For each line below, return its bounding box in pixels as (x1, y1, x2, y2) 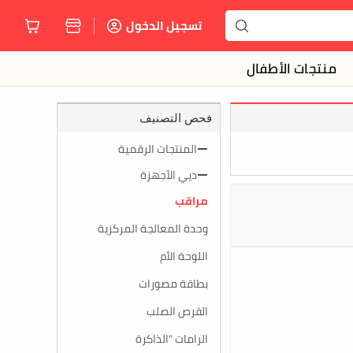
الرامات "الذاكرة (136, 329, 208, 349)
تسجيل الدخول (126, 14, 202, 37)
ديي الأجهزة (140, 165, 197, 185)
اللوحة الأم (160, 246, 208, 266)
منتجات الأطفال (246, 55, 337, 81)
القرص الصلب (147, 301, 208, 321)
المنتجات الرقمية (118, 139, 197, 159)
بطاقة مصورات (139, 273, 208, 294)
